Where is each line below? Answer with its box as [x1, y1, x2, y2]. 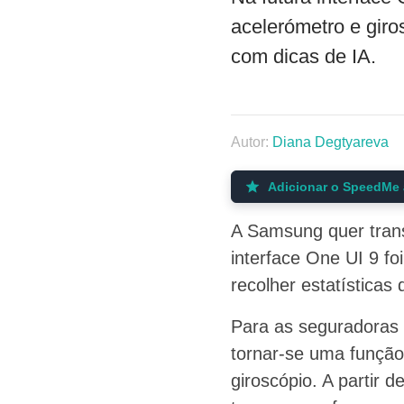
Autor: [230, 133, 272, 150]
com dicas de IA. [230, 44, 376, 68]
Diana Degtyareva [271, 133, 389, 150]
